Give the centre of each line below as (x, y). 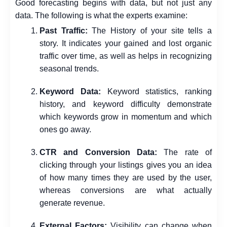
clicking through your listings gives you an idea (126, 165)
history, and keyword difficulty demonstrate (126, 104)
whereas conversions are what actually (126, 191)
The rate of (184, 153)
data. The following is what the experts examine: (101, 15)
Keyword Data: (70, 92)
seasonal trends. (69, 69)
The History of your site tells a (149, 31)
